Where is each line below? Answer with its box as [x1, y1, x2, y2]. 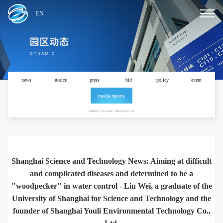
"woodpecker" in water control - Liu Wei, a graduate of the [11, 181, 212, 190]
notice [54, 77, 67, 83]
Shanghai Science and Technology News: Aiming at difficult [11, 156, 212, 165]
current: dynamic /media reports [89, 108, 134, 113]
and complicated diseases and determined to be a [30, 169, 193, 178]
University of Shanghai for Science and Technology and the [12, 194, 211, 203]
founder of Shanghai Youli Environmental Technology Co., [12, 206, 211, 215]
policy [156, 77, 169, 83]
